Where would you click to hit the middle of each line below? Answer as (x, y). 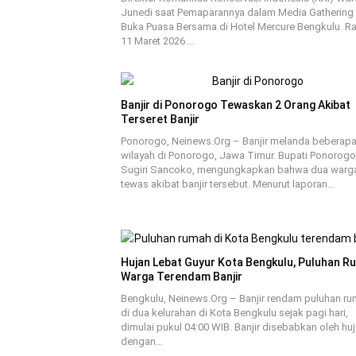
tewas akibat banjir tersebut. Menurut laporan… (228, 184)
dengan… (142, 341)
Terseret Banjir (160, 119)
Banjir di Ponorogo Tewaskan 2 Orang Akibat (236, 105)
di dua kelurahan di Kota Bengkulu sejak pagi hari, (234, 313)
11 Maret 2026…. (158, 41)
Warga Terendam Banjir (182, 277)
